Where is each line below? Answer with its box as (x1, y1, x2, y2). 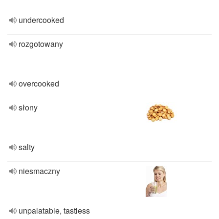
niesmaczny (19, 165, 60, 176)
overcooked (19, 78, 59, 89)
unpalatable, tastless (19, 205, 90, 216)
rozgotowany (19, 38, 63, 49)
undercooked (19, 14, 64, 25)
